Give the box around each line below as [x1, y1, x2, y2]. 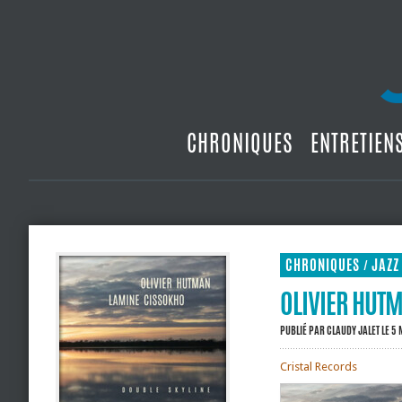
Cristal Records [280, 360, 357, 373]
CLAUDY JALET [327, 322, 380, 338]
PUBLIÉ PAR [280, 322, 327, 338]
